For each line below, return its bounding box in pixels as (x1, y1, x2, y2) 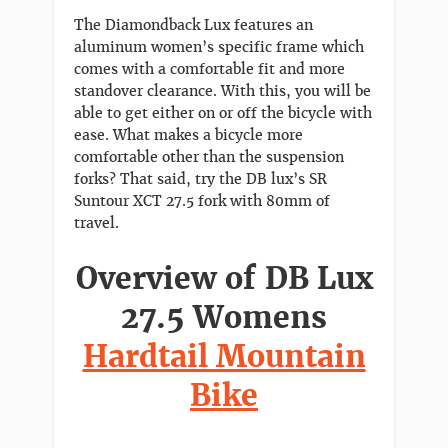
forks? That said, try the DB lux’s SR (74, 170, 327, 189)
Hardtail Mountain (82, 337, 366, 377)
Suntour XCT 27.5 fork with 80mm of (74, 192, 330, 211)
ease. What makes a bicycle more (74, 126, 303, 145)
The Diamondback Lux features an (74, 16, 313, 35)
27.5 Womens (121, 298, 327, 338)
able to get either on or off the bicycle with (74, 104, 372, 123)
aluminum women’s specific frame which (74, 38, 364, 57)
